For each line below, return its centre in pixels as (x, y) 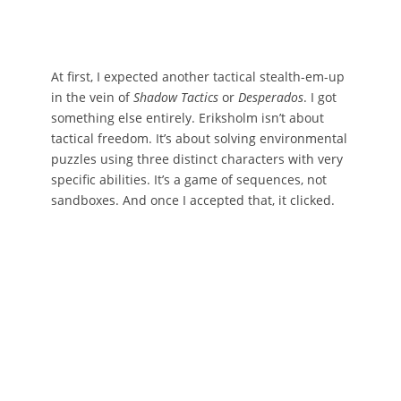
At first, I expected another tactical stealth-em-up (197, 76)
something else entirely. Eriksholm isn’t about (187, 117)
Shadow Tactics (175, 97)
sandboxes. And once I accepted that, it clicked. (192, 200)
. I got (320, 97)
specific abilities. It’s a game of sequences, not (188, 179)
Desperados (270, 97)
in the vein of (92, 97)
